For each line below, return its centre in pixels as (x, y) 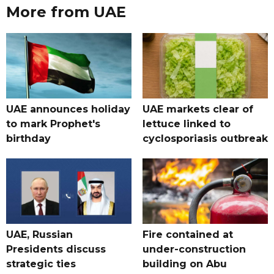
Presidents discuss (56, 250)
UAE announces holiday (68, 109)
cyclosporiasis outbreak (205, 139)
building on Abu (184, 264)
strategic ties (41, 264)
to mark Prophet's (53, 124)
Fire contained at (187, 235)
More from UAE (66, 12)
